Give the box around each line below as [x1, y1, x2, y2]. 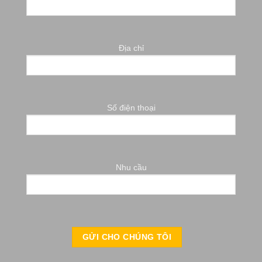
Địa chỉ [118, 43, 144, 53]
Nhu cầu [115, 163, 147, 173]
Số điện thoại [106, 103, 156, 113]
